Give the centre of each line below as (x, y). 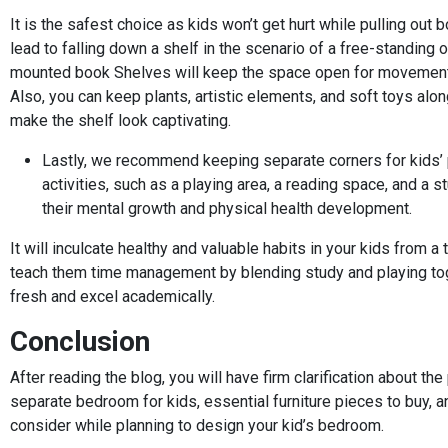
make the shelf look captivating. (120, 120)
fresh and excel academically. (112, 296)
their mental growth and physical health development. (227, 208)
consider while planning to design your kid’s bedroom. (197, 425)
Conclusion (80, 341)
